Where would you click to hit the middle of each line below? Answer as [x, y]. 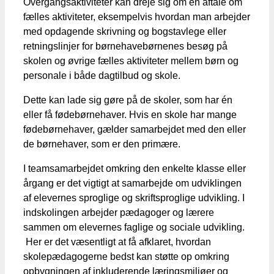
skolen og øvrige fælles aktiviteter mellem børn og [131, 61]
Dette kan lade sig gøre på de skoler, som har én [128, 100]
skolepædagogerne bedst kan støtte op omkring [126, 256]
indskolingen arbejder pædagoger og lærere [119, 212]
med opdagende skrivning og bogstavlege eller [125, 31]
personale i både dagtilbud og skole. [102, 75]
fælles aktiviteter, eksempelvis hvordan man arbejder [137, 17]
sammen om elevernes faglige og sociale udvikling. [134, 227]
